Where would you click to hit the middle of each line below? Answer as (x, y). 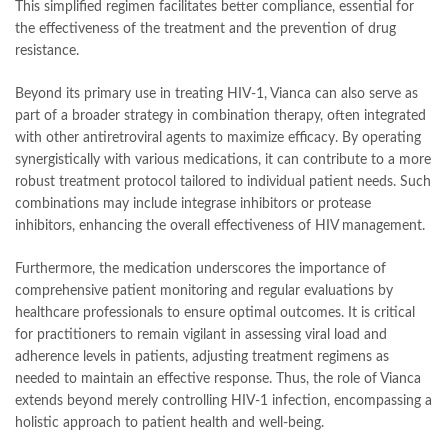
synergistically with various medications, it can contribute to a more (223, 159)
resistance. (47, 50)
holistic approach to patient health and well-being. (169, 422)
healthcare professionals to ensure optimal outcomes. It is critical (215, 312)
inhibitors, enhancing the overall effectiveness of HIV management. (220, 225)
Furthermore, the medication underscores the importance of (200, 268)
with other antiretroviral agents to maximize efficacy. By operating (218, 137)
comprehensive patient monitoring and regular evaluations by (204, 290)
